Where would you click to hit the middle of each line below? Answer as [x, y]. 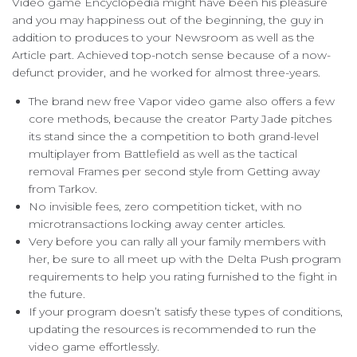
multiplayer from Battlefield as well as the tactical [163, 153]
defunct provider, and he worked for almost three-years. [166, 72]
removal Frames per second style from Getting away [174, 171]
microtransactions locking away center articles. [157, 224]
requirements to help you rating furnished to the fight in [183, 276]
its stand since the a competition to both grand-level [174, 136]
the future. [57, 294]
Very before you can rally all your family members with [177, 241]
